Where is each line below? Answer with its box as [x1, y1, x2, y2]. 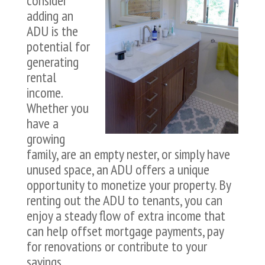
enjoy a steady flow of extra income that [26, 206, 225, 225]
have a [26, 114, 59, 133]
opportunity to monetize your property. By [26, 176, 231, 195]
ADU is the [26, 22, 78, 41]
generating [26, 53, 79, 72]
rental [26, 68, 56, 87]
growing [26, 130, 65, 148]
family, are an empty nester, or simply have [26, 145, 230, 164]
